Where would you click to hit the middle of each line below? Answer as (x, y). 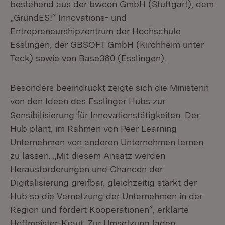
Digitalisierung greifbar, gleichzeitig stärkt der (103, 183)
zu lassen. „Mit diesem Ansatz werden (88, 155)
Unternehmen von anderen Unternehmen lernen (107, 142)
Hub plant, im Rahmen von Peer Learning (93, 128)
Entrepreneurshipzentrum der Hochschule (95, 31)
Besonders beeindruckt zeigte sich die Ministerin (109, 88)
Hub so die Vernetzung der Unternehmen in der (106, 196)
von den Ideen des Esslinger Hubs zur (88, 101)
